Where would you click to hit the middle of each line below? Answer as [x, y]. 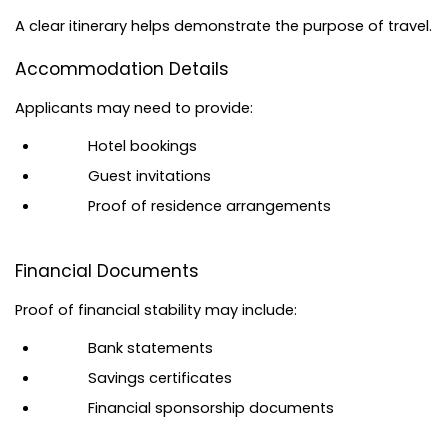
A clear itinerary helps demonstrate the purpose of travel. [223, 25]
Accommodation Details [122, 68]
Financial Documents [107, 271]
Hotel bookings [142, 145]
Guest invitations [149, 175]
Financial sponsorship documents [211, 408]
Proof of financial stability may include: [156, 310]
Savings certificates [160, 378]
